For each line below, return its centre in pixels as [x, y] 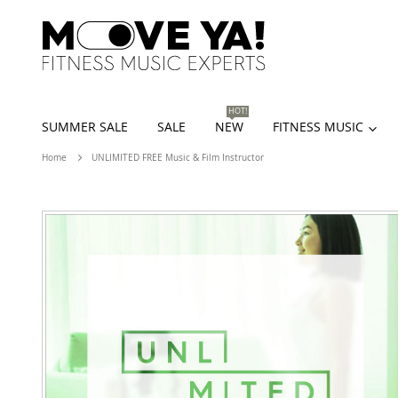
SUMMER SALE [85, 127]
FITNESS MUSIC [318, 127]
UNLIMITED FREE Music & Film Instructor [178, 158]
